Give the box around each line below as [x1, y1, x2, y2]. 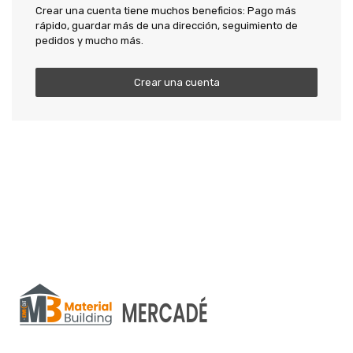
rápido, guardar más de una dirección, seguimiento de [35, 20, 298, 32]
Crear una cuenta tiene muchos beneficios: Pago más [35, 5, 296, 17]
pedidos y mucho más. [35, 35, 143, 46]
